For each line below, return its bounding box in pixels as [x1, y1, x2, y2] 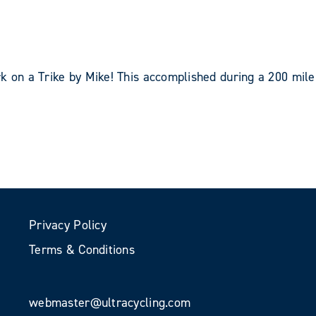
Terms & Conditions [29, 241, 135, 258]
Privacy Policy [29, 217, 107, 233]
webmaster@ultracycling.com [29, 294, 191, 311]
